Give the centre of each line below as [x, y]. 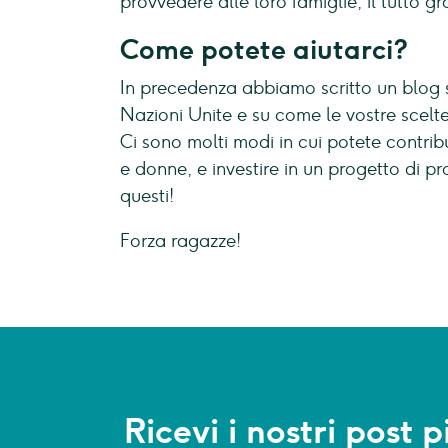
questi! [147, 196]
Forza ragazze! [180, 241]
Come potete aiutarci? [264, 49]
